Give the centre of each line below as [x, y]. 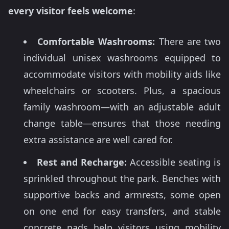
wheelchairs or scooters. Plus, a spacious [122, 90]
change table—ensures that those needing [122, 123]
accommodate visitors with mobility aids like [122, 74]
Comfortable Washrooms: [96, 41]
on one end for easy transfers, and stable [122, 211]
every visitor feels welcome [71, 10]
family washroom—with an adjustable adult [122, 107]
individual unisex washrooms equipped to [122, 58]
